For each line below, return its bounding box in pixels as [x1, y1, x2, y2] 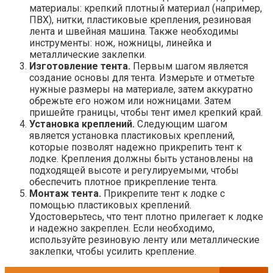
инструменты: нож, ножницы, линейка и [29, 37, 211, 49]
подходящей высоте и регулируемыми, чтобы [29, 165, 239, 177]
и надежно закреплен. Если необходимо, [29, 222, 214, 235]
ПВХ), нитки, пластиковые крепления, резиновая [29, 14, 251, 26]
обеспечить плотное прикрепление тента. [29, 176, 218, 188]
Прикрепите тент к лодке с [101, 188, 225, 200]
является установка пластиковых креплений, [29, 130, 235, 142]
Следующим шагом [135, 118, 227, 130]
